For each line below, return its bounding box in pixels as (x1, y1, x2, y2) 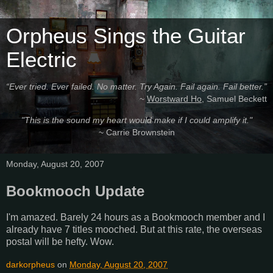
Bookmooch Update (6, 183, 144, 200)
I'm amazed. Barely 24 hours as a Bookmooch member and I (6, 212, 265, 222)
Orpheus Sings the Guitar (6, 24, 246, 48)
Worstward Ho (147, 94, 202, 104)
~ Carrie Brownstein (98, 127, 175, 137)
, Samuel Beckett (202, 94, 267, 104)
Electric (6, 48, 77, 71)
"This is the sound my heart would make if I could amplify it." (21, 115, 252, 125)
